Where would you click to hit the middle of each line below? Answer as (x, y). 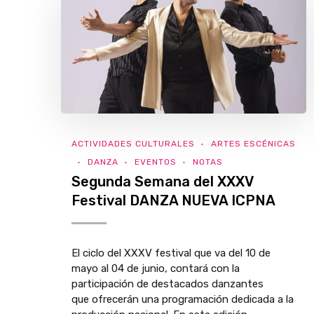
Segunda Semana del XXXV (162, 182)
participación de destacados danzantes (168, 284)
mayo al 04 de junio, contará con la (156, 268)
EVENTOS (156, 162)
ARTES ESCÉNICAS (253, 144)
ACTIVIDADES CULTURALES (133, 144)
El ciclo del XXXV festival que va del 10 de (171, 253)
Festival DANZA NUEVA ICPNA (173, 200)
